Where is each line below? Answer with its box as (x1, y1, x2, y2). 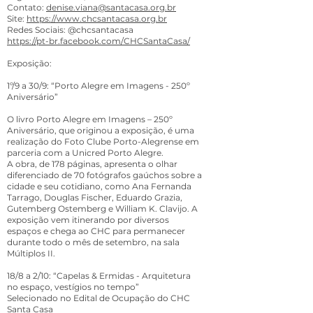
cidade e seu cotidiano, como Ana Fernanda (7, 181, 191, 191)
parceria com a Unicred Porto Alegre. (7, 147, 166, 158)
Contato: (7, 2, 46, 13)
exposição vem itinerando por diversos (7, 214, 169, 225)
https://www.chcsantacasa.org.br (27, 13, 167, 24)
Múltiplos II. (7, 248, 57, 259)
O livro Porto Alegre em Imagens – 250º (7, 114, 173, 124)
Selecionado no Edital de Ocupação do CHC (7, 293, 190, 303)
